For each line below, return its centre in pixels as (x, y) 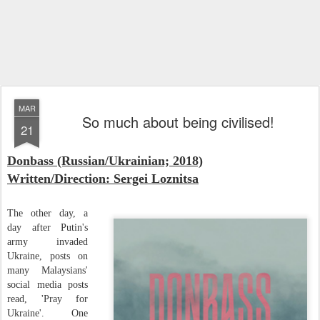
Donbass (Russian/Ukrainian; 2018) (105, 161)
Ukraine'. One (47, 313)
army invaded (47, 242)
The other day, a (47, 213)
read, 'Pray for (47, 299)
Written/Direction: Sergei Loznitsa (103, 179)
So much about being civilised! (178, 122)
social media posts (47, 285)
